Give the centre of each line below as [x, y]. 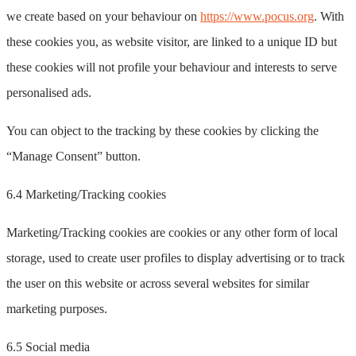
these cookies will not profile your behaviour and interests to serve [172, 68]
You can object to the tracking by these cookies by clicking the [163, 131]
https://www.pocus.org [257, 17]
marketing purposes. [57, 309]
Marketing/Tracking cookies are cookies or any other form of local [172, 233]
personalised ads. [49, 93]
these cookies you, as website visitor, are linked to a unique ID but [172, 42]
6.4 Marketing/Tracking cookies [86, 195]
